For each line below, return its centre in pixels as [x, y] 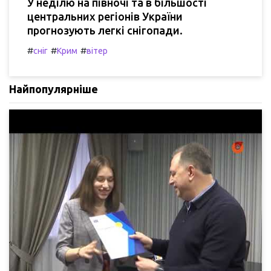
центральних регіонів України [105, 16]
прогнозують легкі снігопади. [105, 30]
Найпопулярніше [54, 89]
